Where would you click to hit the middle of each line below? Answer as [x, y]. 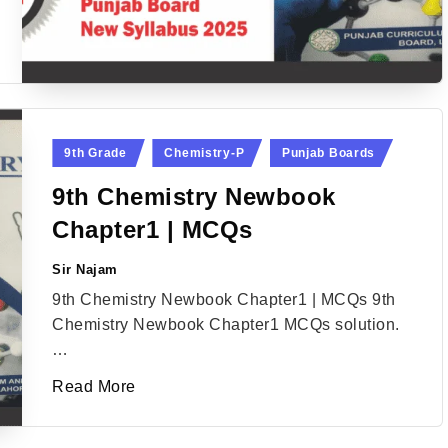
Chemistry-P [204, 153]
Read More [94, 386]
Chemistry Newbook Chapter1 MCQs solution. [226, 324]
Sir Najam [85, 269]
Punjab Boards [328, 153]
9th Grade [95, 153]
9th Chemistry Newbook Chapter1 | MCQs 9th [224, 299]
